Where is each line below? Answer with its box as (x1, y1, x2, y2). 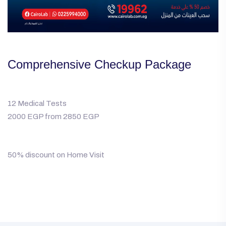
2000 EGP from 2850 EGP (8, 112, 101, 121)
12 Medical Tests (8, 99, 68, 108)
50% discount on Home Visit (8, 151, 104, 159)
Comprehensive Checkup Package (8, 58, 191, 72)
